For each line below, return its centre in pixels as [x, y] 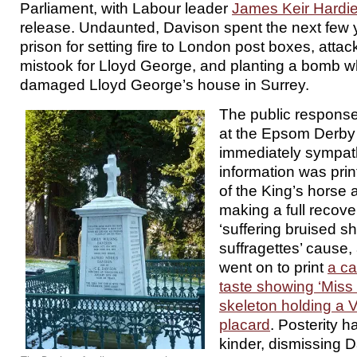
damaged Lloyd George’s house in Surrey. [165, 84]
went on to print [273, 267]
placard [245, 324]
